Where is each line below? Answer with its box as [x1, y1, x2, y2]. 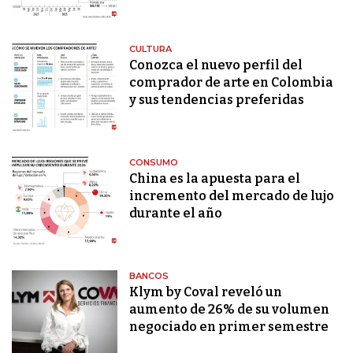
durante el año [129, 206, 223, 221]
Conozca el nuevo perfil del [129, 58, 303, 73]
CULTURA [129, 43, 173, 55]
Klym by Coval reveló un [129, 284, 283, 300]
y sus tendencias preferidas [129, 92, 305, 108]
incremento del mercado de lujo [129, 188, 335, 204]
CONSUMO [129, 157, 179, 169]
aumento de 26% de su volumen [129, 302, 330, 318]
